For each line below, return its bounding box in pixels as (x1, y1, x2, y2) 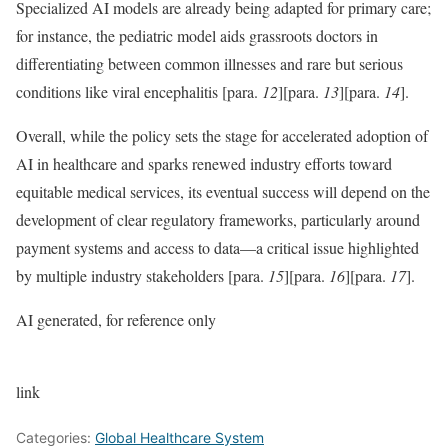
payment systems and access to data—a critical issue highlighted (16, 237, 419, 258)
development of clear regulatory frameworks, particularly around (16, 209, 420, 230)
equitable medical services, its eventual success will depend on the (16, 181, 430, 202)
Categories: (16, 429, 95, 446)
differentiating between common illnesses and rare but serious (16, 53, 403, 74)
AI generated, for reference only (16, 309, 216, 330)
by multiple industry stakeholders (16, 265, 228, 286)
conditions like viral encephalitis (16, 81, 222, 102)
